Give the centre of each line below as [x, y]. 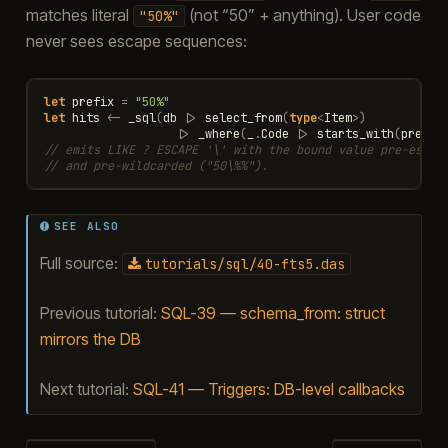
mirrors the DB [90, 338]
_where [218, 133]
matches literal [79, 14]
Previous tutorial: [100, 312]
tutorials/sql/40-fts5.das [244, 263]
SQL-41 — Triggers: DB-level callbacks [268, 388]
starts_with [355, 133]
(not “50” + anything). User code [302, 14]
